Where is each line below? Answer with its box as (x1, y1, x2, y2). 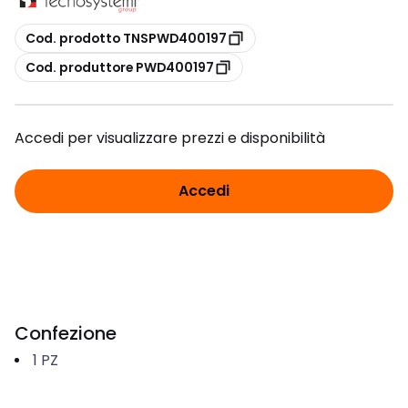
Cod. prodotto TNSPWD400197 (25, 28, 227, 47)
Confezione (15, 321, 117, 346)
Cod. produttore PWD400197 (25, 57, 214, 76)
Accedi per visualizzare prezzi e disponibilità (15, 127, 325, 148)
